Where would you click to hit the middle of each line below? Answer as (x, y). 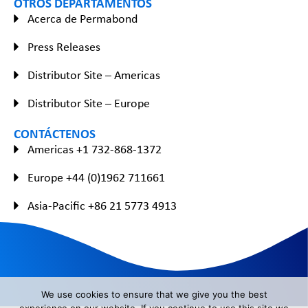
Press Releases (64, 46)
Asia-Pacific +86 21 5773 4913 (102, 205)
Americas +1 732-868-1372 (95, 149)
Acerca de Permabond (82, 18)
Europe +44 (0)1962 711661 (96, 177)
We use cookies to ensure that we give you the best (154, 294)
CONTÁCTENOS (55, 133)
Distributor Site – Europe (89, 103)
